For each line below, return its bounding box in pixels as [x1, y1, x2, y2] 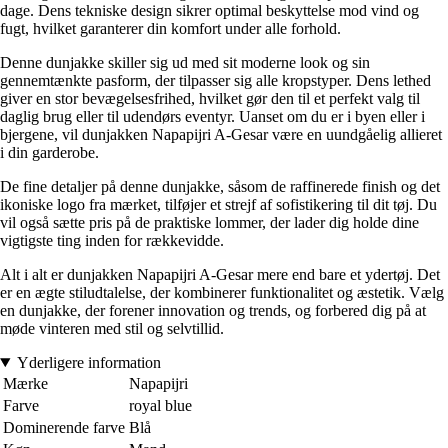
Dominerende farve [3, 418, 125, 436]
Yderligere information [16, 353, 161, 371]
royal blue [129, 396, 192, 414]
